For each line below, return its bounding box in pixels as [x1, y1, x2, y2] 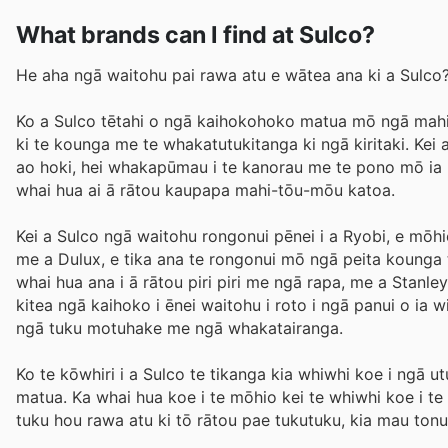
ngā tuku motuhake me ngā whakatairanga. [16, 318, 343, 339]
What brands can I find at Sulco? [16, 20, 375, 49]
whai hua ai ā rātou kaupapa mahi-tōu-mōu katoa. [16, 179, 395, 200]
